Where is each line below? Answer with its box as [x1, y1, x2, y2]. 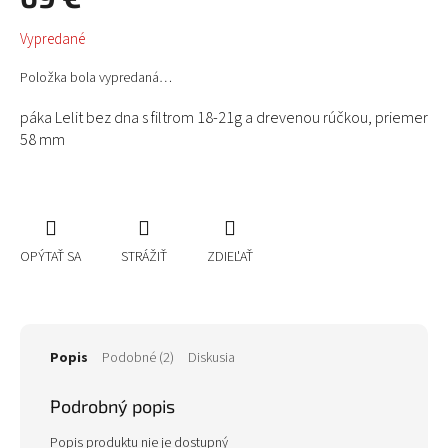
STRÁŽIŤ [121, 247, 167, 268]
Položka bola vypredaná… [20, 67, 172, 88]
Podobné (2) [102, 348, 174, 369]
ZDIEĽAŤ [207, 247, 253, 268]
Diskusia [188, 348, 235, 369]
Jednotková [19, 20, 90, 38]
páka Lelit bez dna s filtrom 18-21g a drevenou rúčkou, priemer [20, 106, 428, 129]
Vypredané [20, 28, 85, 50]
